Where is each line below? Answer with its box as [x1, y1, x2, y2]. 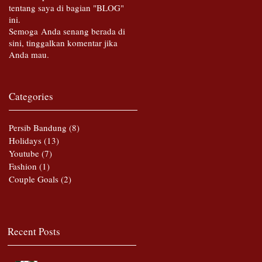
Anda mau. [9, 49, 49, 61]
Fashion [9, 160, 37, 173]
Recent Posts [8, 225, 60, 239]
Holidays [9, 135, 42, 147]
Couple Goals [9, 173, 58, 185]
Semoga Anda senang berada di [9, 25, 125, 37]
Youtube [9, 147, 39, 160]
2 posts [71, 173, 97, 185]
